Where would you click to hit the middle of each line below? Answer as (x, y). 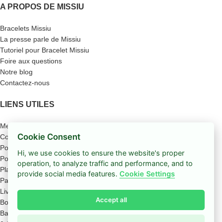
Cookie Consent (49, 137)
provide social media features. (69, 173)
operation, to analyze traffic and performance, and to (105, 163)
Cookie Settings (147, 173)
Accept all (111, 200)
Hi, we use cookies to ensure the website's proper (101, 153)
